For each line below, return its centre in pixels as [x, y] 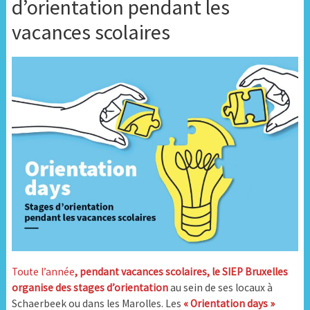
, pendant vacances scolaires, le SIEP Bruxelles [181, 272]
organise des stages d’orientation [90, 288]
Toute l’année [43, 272]
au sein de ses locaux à [220, 288]
